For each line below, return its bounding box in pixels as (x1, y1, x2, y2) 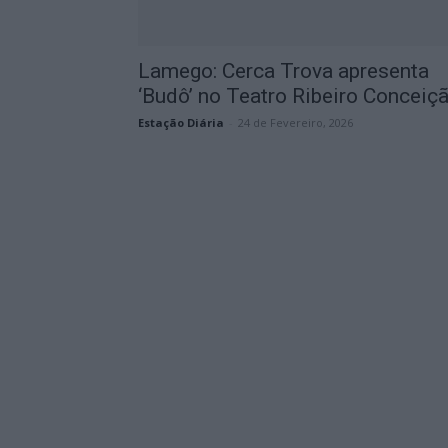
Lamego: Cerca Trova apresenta (138, 59, 429, 83)
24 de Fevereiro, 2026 (238, 115, 353, 130)
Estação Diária (138, 115, 224, 130)
